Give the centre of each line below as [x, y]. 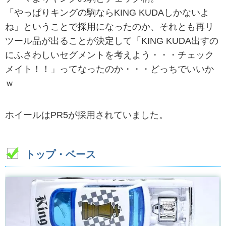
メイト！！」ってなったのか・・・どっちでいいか [109, 69]
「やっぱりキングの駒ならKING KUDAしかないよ [107, 13]
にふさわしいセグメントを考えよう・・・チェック [109, 55]
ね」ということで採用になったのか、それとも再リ [109, 27]
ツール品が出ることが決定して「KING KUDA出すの [112, 41]
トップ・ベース [61, 154]
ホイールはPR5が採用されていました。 [87, 115]
